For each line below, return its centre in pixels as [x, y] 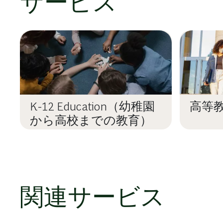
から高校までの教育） [91, 120]
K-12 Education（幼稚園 [92, 107]
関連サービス [92, 197]
